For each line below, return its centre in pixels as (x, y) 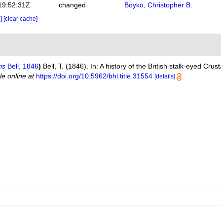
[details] (165, 76)
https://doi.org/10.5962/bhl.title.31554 (94, 76)
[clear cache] (20, 19)
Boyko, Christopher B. (159, 5)
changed (72, 5)
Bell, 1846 (22, 66)
